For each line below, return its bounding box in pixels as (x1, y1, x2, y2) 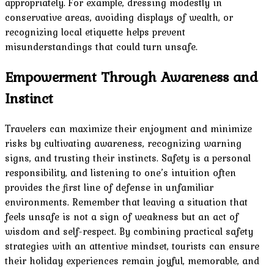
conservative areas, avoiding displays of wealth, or (5, 9, 233, 24)
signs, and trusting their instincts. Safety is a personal (5, 150, 251, 165)
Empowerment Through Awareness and (5, 65, 257, 87)
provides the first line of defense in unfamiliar (5, 179, 213, 194)
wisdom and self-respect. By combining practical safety (5, 223, 253, 239)
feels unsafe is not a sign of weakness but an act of (5, 209, 239, 224)
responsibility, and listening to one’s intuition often (5, 165, 236, 180)
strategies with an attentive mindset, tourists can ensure (5, 238, 259, 253)
